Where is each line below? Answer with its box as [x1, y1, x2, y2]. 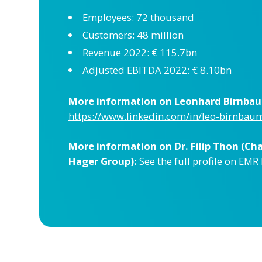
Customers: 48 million [82, 28, 184, 42]
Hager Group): [68, 154, 137, 168]
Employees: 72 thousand [82, 11, 194, 24]
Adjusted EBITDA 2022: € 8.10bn [82, 63, 232, 77]
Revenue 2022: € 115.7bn [82, 46, 197, 59]
